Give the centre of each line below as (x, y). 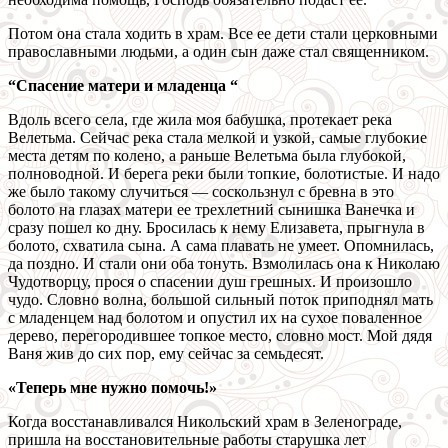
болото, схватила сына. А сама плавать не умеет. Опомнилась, (221, 246)
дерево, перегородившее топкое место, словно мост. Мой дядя (220, 336)
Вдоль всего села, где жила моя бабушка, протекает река (200, 120)
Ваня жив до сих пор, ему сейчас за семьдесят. (166, 354)
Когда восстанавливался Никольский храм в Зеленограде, (205, 422)
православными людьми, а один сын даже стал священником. (218, 52)
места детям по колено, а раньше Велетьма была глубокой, (207, 156)
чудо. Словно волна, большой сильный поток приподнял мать (220, 300)
